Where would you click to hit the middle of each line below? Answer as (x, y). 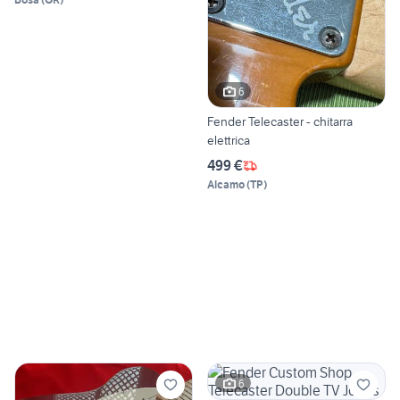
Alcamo (226, 185)
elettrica (229, 141)
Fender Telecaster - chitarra (280, 122)
